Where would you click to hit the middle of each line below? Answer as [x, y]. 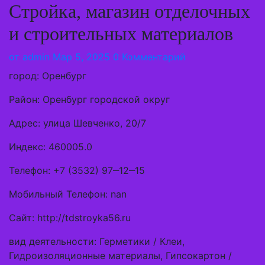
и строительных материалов [121, 34]
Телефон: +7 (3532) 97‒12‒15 [77, 170]
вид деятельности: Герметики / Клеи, [97, 241]
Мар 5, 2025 [81, 57]
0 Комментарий [149, 57]
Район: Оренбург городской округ [89, 99]
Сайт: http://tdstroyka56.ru [70, 218]
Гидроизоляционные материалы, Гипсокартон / [120, 256]
